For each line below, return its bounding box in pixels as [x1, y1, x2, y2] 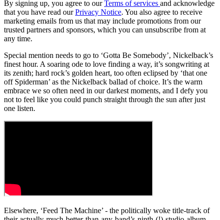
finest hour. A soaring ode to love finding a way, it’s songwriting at [4, 60, 209, 69]
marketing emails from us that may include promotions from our [4, 17, 201, 26]
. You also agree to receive [121, 8, 202, 17]
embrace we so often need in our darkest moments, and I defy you [4, 86, 208, 95]
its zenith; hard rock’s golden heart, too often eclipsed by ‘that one [4, 69, 207, 78]
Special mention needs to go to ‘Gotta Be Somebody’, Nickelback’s [4, 51, 213, 60]
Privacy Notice [75, 8, 121, 17]
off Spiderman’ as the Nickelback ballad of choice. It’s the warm [4, 78, 202, 86]
